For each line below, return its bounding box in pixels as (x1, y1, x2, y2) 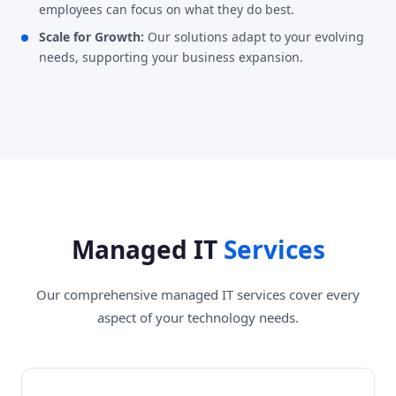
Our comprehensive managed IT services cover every (36, 285, 360, 303)
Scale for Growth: (39, 27, 144, 45)
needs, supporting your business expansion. (39, 48, 303, 65)
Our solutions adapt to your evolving (144, 27, 364, 45)
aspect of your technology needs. (97, 308, 299, 326)
